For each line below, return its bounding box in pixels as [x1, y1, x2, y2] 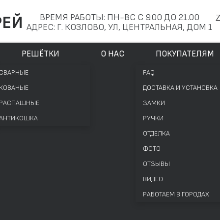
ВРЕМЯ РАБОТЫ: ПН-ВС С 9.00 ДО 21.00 [39, 12, 199, 23]
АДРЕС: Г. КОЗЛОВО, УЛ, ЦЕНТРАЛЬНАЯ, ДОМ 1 [27, 22, 212, 33]
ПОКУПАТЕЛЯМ [155, 49, 214, 59]
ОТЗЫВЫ [143, 160, 170, 168]
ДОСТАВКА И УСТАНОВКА [143, 83, 218, 92]
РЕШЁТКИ [22, 49, 59, 59]
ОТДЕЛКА [143, 129, 170, 137]
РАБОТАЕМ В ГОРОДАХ [143, 190, 209, 198]
